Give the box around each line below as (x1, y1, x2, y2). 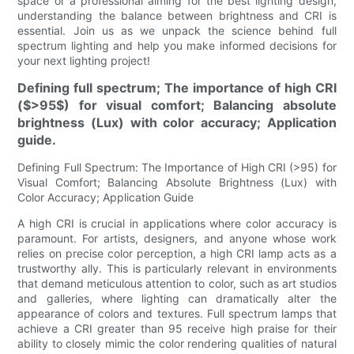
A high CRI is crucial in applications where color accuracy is (17, 216, 337, 230)
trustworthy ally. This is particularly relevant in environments (17, 261, 337, 275)
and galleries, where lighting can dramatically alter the (17, 291, 337, 305)
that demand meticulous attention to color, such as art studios (17, 276, 337, 290)
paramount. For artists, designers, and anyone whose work (17, 231, 337, 245)
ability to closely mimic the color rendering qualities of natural (17, 336, 337, 350)
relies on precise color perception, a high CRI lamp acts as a (17, 246, 337, 260)
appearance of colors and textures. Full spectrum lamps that (17, 306, 337, 320)
